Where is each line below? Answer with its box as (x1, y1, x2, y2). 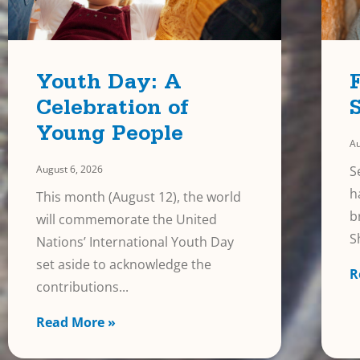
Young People (36, 125, 183, 147)
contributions (36, 277, 119, 296)
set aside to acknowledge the (36, 255, 211, 273)
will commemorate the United (36, 210, 217, 228)
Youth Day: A (36, 73, 182, 96)
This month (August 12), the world (36, 187, 241, 206)
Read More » (36, 313, 116, 331)
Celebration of (36, 99, 188, 121)
